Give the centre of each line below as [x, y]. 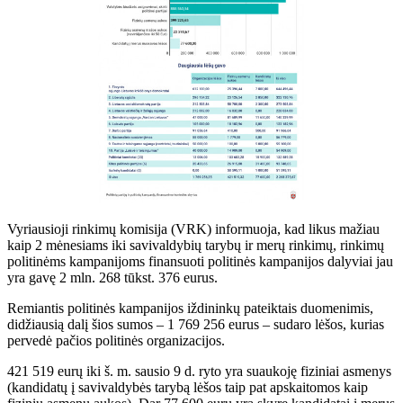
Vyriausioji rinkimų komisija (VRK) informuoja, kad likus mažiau [193, 228]
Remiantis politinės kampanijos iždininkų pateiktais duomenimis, [190, 308]
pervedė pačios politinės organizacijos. [118, 340]
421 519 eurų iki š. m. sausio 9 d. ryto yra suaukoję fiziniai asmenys [199, 371]
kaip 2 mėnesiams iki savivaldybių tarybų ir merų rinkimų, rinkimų [196, 245]
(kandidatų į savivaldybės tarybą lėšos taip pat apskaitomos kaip [188, 387]
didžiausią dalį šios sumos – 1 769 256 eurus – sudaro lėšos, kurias [196, 324]
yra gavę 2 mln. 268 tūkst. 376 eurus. [114, 277]
